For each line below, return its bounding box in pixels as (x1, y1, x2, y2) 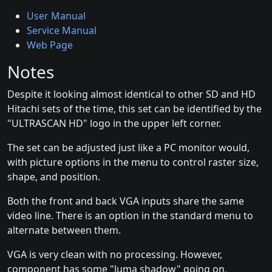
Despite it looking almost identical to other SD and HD (7, 87, 256, 101)
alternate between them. (7, 223, 121, 237)
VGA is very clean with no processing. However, (7, 247, 222, 261)
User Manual (27, 8, 86, 22)
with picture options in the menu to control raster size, (7, 155, 259, 169)
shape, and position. (7, 169, 100, 183)
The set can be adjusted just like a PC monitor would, (7, 140, 250, 154)
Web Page (27, 38, 73, 52)
